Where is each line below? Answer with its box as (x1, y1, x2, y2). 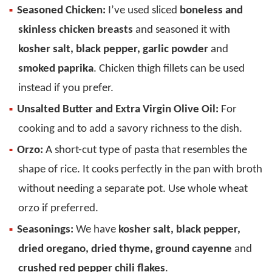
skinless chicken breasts (18, 24, 133, 36)
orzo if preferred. (18, 202, 98, 214)
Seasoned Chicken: (17, 4, 106, 16)
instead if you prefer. (18, 82, 116, 94)
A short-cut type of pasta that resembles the (43, 144, 247, 156)
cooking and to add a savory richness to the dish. (18, 123, 242, 135)
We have (73, 223, 118, 236)
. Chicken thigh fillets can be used (93, 63, 245, 75)
